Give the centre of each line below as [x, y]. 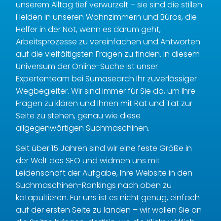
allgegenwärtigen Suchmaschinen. [83, 128]
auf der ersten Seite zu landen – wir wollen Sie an [109, 210]
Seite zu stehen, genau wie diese [78, 115]
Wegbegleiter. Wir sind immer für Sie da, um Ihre [106, 91]
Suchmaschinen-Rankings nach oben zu [94, 185]
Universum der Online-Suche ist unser [87, 66]
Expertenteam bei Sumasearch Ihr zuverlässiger [106, 78]
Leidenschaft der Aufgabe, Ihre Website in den [104, 173]
